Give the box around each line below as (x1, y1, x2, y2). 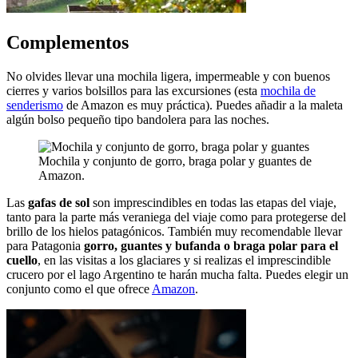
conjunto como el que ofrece (6, 281, 152, 296)
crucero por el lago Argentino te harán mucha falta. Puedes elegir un (6, 267, 348, 281)
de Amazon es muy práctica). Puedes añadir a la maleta (63, 97, 343, 112)
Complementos (6, 31, 129, 53)
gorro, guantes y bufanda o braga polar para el (84, 238, 338, 253)
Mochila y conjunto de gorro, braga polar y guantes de (38, 153, 312, 168)
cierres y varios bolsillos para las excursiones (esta (6, 83, 261, 97)
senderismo (6, 97, 63, 112)
